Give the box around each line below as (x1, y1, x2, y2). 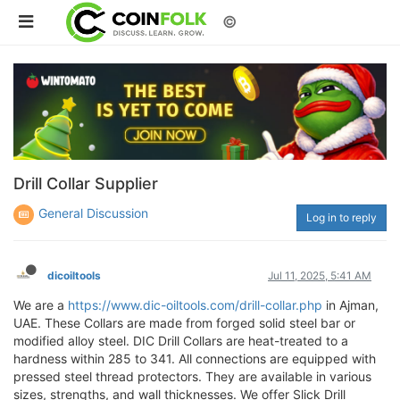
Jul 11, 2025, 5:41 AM (268, 268, 371, 282)
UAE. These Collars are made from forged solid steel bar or (13, 314, 355, 330)
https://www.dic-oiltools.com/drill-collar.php (68, 296, 322, 312)
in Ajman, (322, 296, 379, 312)
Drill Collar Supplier (13, 173, 158, 193)
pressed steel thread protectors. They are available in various (13, 368, 371, 384)
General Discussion (38, 204, 148, 221)
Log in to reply (306, 210, 377, 224)
